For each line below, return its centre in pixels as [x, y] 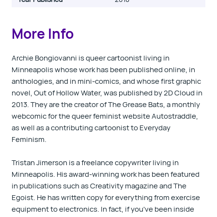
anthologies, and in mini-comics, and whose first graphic [106, 81]
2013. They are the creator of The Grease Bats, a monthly [106, 104]
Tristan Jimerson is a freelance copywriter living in [95, 163]
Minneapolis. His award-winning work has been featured [106, 174]
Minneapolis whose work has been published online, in [103, 70]
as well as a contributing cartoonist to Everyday [91, 128]
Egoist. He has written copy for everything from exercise [106, 197]
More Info [43, 33]
